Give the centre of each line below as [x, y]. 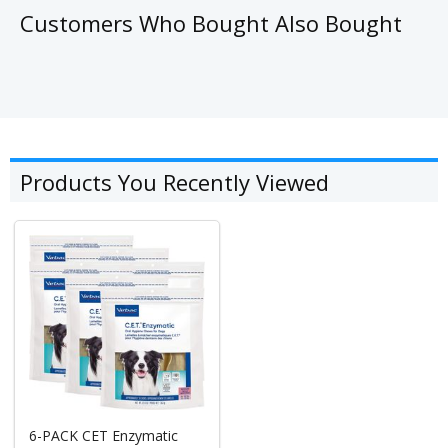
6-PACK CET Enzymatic [104, 436]
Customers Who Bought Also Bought [211, 22]
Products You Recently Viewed [174, 181]
